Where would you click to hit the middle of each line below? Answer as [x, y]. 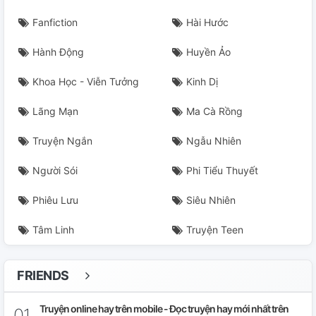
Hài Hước [207, 22]
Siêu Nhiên [211, 200]
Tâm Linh [53, 230]
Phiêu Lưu [55, 200]
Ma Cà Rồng [214, 111]
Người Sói [55, 170]
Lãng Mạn [55, 111]
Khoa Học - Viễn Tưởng [86, 81]
